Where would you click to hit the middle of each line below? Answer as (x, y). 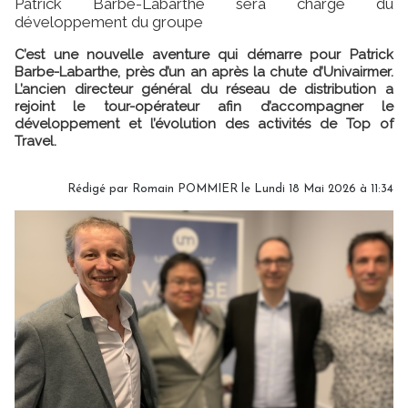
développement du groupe (109, 21)
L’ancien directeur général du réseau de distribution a (204, 89)
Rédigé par (100, 189)
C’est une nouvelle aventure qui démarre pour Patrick (204, 54)
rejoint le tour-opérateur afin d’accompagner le (204, 106)
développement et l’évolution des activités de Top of (204, 123)
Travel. (36, 141)
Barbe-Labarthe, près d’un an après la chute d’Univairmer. (204, 71)
